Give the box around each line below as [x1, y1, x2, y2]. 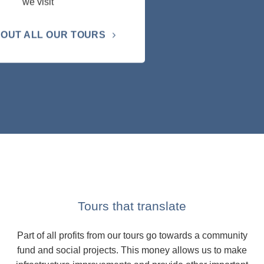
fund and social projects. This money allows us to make [17, 245, 247, 255]
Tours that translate [78, 199, 186, 213]
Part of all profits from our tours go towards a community [16, 230, 247, 240]
